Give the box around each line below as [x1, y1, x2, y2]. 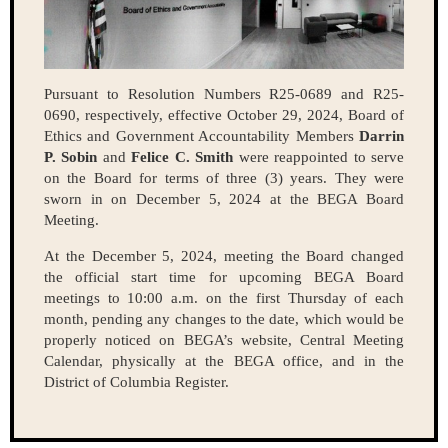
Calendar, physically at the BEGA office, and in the [44, 352, 404, 369]
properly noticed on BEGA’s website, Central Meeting [44, 331, 404, 348]
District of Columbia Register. [44, 373, 229, 390]
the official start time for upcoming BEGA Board [44, 268, 404, 285]
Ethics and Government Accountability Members [44, 127, 359, 144]
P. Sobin [44, 148, 98, 165]
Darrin [359, 127, 404, 144]
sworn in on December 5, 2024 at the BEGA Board [44, 190, 404, 207]
